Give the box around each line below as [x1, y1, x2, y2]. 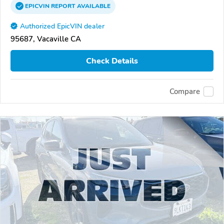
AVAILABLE [75, 2, 110, 10]
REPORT [51, 2, 75, 10]
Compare [169, 86, 200, 96]
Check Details [86, 55, 138, 66]
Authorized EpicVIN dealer [20, 21, 104, 31]
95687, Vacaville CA [10, 34, 81, 44]
